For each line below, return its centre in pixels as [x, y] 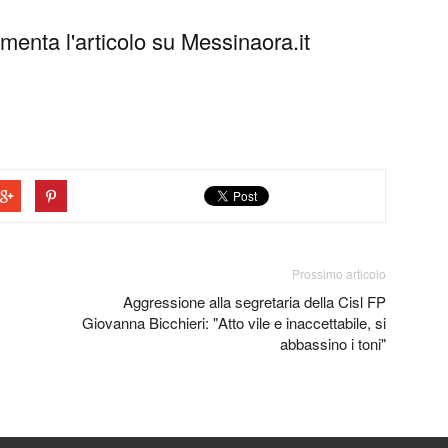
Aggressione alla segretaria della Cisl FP [254, 301]
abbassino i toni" [333, 343]
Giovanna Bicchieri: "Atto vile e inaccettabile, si [234, 322]
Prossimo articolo [339, 273]
